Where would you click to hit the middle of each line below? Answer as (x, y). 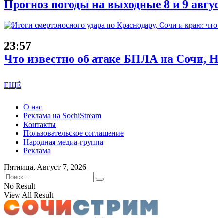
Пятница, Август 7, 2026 (45, 167)
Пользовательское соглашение (73, 133)
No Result (19, 186)
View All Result (28, 195)
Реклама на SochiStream (62, 115)
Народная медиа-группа (63, 142)
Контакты (40, 124)
